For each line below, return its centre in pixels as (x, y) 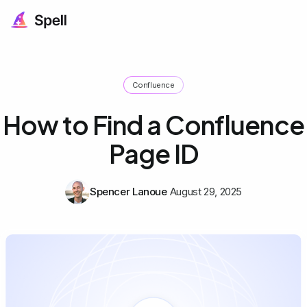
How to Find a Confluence (153, 124)
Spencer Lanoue (128, 191)
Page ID (153, 153)
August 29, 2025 (206, 191)
